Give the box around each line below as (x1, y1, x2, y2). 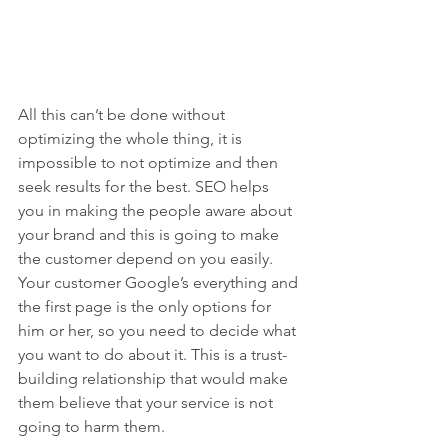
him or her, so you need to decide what (18, 321, 300, 341)
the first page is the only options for (18, 297, 275, 317)
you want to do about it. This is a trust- (18, 345, 287, 365)
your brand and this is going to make (18, 225, 283, 245)
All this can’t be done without (18, 105, 229, 125)
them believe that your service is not (18, 393, 277, 413)
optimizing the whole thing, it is (18, 129, 246, 149)
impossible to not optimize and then (18, 153, 282, 173)
